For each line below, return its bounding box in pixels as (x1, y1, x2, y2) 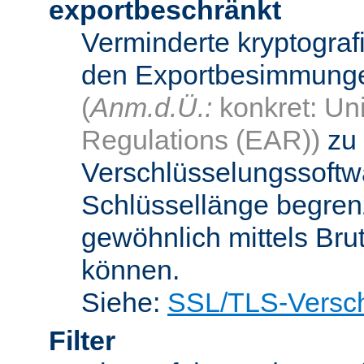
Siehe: (81, 286, 167, 318)
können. (81, 253, 180, 285)
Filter (49, 324, 115, 356)
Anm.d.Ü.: (90, 91, 212, 123)
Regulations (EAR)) (81, 123, 320, 155)
